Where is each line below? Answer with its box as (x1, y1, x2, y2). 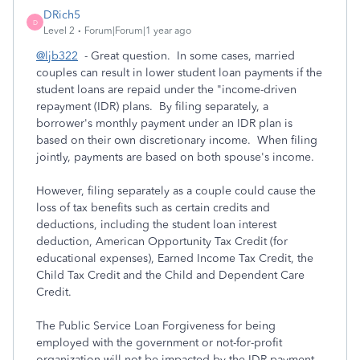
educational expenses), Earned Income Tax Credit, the (36, 252, 313, 265)
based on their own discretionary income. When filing (36, 133, 317, 147)
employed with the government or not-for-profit (36, 336, 282, 350)
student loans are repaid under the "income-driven (36, 83, 297, 96)
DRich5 (43, 8, 80, 22)
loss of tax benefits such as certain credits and (36, 201, 270, 215)
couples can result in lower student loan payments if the (36, 66, 322, 80)
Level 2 (43, 25, 75, 36)
